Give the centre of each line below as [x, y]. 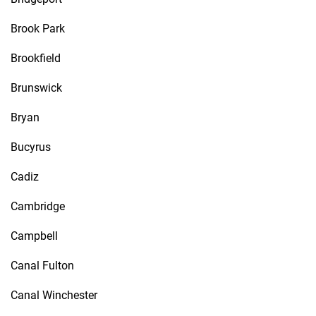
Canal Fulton [42, 266]
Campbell [34, 236]
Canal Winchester [54, 295]
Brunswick [36, 88]
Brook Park [38, 29]
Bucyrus [31, 147]
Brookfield [36, 58]
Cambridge [38, 206]
